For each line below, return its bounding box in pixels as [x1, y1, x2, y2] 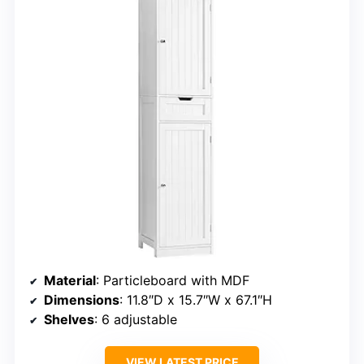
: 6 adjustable [94, 311, 177, 328]
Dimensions [44, 292, 119, 309]
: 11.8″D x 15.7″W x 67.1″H [119, 292, 272, 309]
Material [44, 272, 96, 289]
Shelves [44, 311, 94, 328]
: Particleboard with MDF [96, 272, 249, 289]
